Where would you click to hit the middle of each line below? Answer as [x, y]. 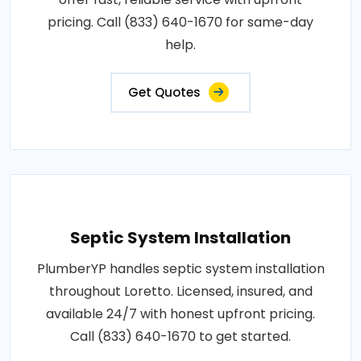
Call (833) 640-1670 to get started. [180, 336]
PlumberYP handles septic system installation [180, 268]
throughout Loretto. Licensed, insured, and [180, 291]
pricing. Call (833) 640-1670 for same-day [180, 22]
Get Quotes [164, 92]
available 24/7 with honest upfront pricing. [180, 313]
